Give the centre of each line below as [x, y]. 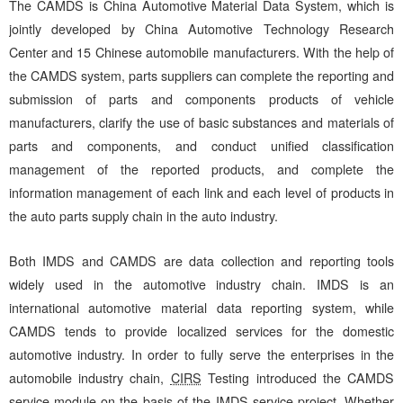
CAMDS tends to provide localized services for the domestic [201, 331]
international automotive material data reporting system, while [201, 307]
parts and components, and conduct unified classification [201, 146]
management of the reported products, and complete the [201, 170]
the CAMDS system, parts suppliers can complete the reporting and [201, 76]
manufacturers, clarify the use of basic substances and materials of [201, 123]
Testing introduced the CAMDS [298, 377]
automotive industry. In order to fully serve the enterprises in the [201, 354]
